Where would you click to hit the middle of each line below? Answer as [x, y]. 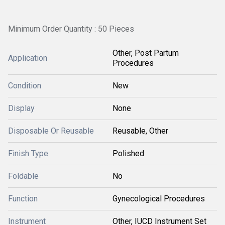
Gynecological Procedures [159, 199]
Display [21, 108]
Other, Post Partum [146, 53]
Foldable [23, 176]
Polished [128, 153]
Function [23, 199]
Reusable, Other [140, 131]
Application [28, 58]
